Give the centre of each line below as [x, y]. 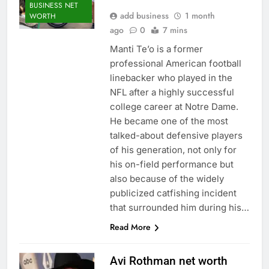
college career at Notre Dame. [174, 106]
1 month [200, 15]
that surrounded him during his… [179, 207]
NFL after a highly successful [172, 92]
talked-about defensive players [176, 135]
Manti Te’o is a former [156, 49]
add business [144, 15]
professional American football [175, 63]
